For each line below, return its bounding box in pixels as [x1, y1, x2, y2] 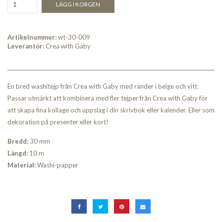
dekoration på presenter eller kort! [7, 118, 109, 126]
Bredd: [7, 137, 30, 146]
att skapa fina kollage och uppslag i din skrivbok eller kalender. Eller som [7, 106, 215, 114]
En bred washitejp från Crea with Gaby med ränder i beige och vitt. [7, 82, 199, 91]
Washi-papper [36, 161, 78, 169]
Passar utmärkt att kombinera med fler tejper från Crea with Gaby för [7, 94, 208, 103]
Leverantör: [7, 42, 44, 51]
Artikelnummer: [7, 33, 56, 42]
